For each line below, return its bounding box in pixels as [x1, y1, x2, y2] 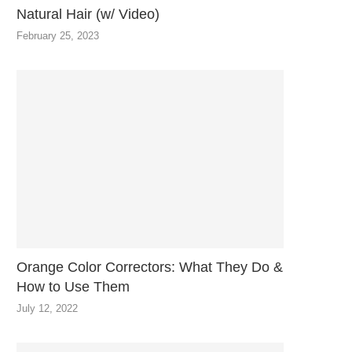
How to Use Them [16, 278, 130, 295]
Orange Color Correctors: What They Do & [16, 258, 283, 275]
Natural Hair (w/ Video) [16, 6, 159, 23]
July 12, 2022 [16, 302, 78, 314]
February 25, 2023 [16, 30, 99, 42]
